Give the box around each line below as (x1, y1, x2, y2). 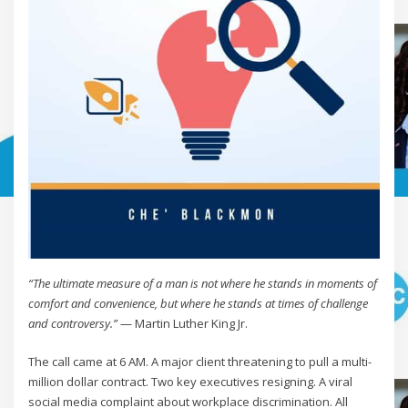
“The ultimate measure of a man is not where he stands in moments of (28, 275, 378, 292)
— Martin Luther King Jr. (117, 315, 249, 332)
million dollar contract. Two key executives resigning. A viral (28, 373, 353, 391)
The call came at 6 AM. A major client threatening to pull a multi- (28, 353, 372, 371)
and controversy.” (28, 315, 118, 332)
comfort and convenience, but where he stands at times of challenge (28, 295, 369, 312)
